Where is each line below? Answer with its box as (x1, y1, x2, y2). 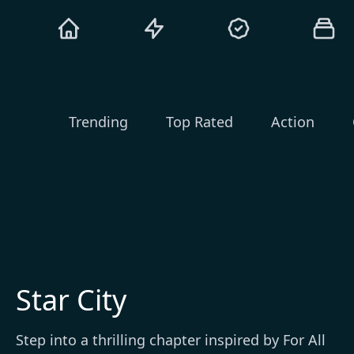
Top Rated (166, 112, 233, 131)
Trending (69, 112, 128, 131)
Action (271, 112, 314, 131)
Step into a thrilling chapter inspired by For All (16, 330, 326, 350)
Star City (16, 281, 126, 320)
